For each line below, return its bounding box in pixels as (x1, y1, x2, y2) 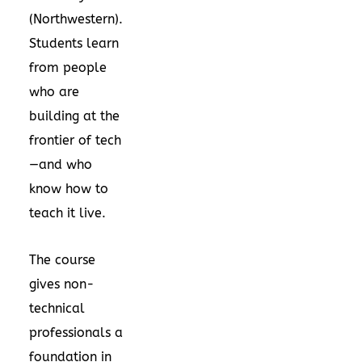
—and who (29, 156, 92, 172)
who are (29, 83, 79, 99)
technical (29, 300, 85, 316)
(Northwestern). (29, 11, 123, 27)
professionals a (29, 324, 123, 340)
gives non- (29, 276, 95, 292)
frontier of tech (29, 132, 121, 148)
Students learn (29, 35, 119, 51)
